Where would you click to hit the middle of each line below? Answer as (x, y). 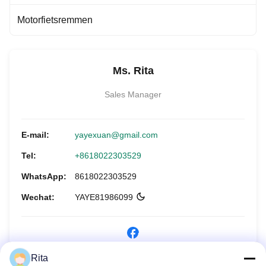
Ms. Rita (133, 71)
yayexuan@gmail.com (116, 135)
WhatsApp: (44, 176)
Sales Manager (133, 94)
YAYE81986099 (104, 197)
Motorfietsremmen (55, 20)
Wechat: (38, 197)
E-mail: (35, 135)
